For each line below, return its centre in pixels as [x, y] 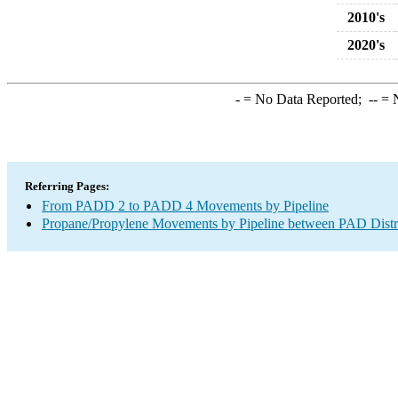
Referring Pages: [67, 186]
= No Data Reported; [304, 99]
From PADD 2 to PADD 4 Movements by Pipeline [185, 206]
